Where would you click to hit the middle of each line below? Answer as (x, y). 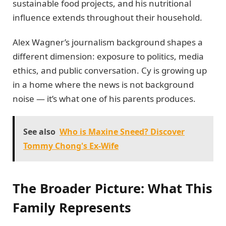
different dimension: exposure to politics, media (108, 56)
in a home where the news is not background (103, 84)
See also (39, 132)
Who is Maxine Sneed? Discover (122, 132)
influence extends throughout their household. (107, 18)
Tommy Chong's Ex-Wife (71, 146)
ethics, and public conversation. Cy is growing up (110, 70)
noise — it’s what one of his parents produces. (104, 98)
